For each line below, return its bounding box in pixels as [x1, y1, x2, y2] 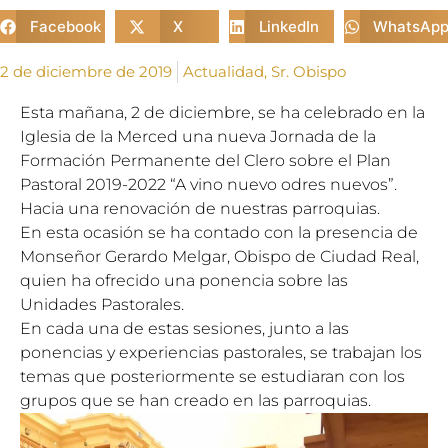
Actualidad [183, 62, 264, 81]
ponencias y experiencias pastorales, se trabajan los [20, 343, 422, 362]
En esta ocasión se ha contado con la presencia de [20, 223, 418, 242]
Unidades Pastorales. [20, 295, 184, 314]
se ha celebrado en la [254, 103, 425, 122]
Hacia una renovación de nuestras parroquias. [20, 199, 380, 218]
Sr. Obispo [271, 62, 346, 81]
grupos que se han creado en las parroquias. [20, 391, 371, 410]
